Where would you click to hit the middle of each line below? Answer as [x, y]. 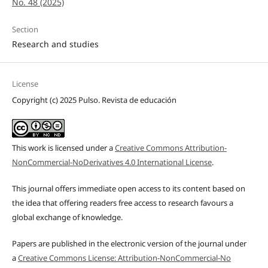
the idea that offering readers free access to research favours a [122, 202]
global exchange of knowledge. [67, 217]
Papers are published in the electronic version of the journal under [129, 243]
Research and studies [55, 44]
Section [25, 29]
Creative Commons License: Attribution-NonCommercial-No [124, 258]
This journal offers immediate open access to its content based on [128, 188]
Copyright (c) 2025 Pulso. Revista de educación [94, 100]
